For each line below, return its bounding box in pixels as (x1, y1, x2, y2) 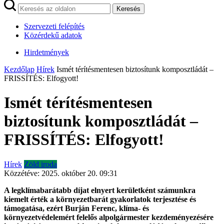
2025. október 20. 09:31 (41, 168, 117, 177)
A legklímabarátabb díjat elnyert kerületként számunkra (4, 185, 195, 194)
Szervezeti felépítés (24, 22, 84, 30)
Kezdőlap (4, 65, 34, 73)
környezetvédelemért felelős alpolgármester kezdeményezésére (4, 212, 213, 221)
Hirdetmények (24, 48, 69, 56)
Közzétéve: (4, 168, 41, 177)
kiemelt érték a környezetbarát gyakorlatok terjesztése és (4, 194, 196, 203)
